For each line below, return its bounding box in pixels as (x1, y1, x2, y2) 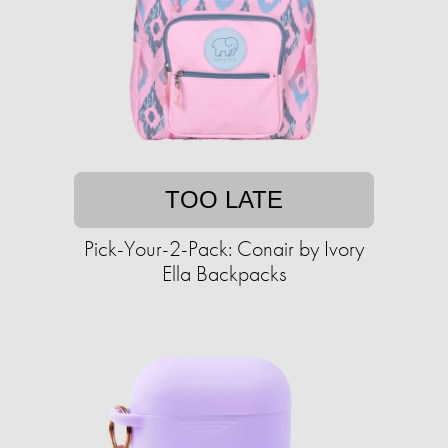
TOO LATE (165, 186, 283, 214)
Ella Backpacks (161, 259, 287, 289)
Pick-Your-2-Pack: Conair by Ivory (84, 234, 364, 264)
